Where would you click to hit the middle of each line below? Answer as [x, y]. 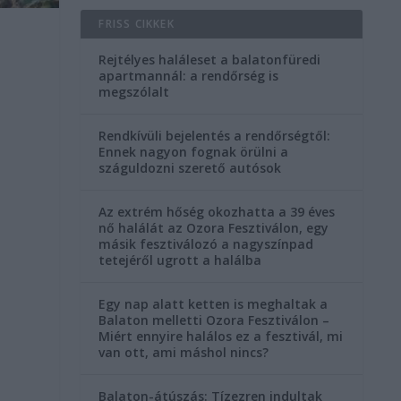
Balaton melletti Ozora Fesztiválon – [214, 320]
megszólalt [134, 91]
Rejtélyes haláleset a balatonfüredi [210, 59]
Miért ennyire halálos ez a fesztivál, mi [221, 336]
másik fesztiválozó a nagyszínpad [206, 243]
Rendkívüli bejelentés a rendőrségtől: [215, 135]
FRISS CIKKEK [137, 23]
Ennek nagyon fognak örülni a [194, 151]
